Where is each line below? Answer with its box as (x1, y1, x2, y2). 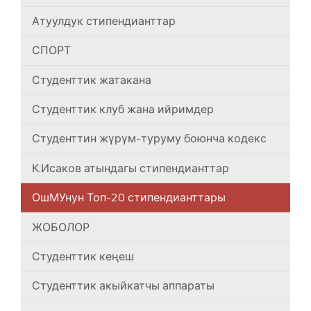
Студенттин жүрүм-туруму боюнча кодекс (32, 131, 267, 146)
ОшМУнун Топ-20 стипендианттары (32, 190, 226, 205)
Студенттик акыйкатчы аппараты (32, 278, 215, 293)
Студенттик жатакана (32, 72, 151, 87)
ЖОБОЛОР (32, 219, 90, 234)
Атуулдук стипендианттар (32, 13, 176, 28)
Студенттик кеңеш (32, 249, 134, 263)
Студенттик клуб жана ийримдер (32, 102, 214, 117)
